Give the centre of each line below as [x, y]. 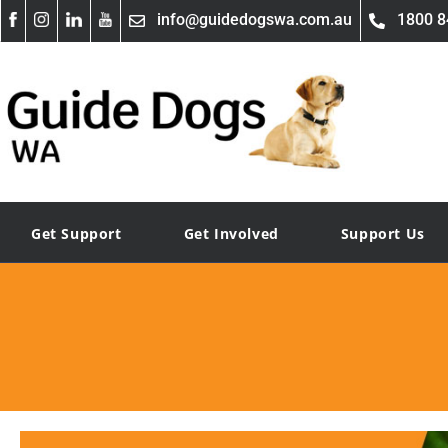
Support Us [382, 233]
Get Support [76, 233]
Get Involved [231, 233]
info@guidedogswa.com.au [254, 19]
